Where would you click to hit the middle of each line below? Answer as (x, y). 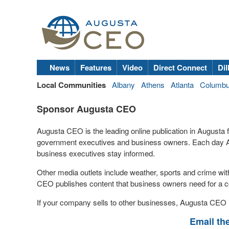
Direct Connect (180, 67)
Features (96, 67)
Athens (153, 85)
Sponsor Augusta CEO (86, 109)
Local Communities (71, 85)
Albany (123, 85)
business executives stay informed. (96, 153)
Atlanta (182, 85)
